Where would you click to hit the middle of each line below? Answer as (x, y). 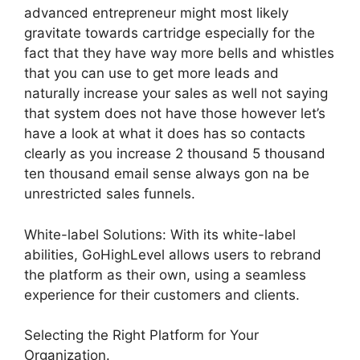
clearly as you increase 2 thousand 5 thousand (175, 153)
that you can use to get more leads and (151, 73)
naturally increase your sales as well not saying (176, 93)
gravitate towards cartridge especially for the (170, 33)
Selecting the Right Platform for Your (141, 335)
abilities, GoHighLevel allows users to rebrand (173, 254)
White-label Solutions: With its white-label (160, 234)
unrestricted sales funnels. (110, 194)
